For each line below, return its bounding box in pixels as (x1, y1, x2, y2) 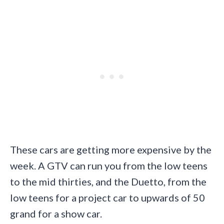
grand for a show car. (10, 207, 102, 220)
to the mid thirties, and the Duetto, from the (10, 175, 206, 188)
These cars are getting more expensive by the (10, 143, 211, 156)
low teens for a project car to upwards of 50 (10, 191, 205, 204)
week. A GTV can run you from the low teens (10, 159, 207, 172)
